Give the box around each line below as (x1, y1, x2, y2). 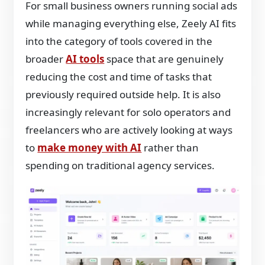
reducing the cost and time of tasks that (25, 70, 212, 84)
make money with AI (37, 141, 142, 155)
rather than (141, 141, 199, 155)
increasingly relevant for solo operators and (25, 105, 231, 119)
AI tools (66, 52, 105, 66)
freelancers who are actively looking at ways (25, 123, 233, 137)
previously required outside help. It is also (25, 88, 221, 102)
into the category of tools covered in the (25, 34, 213, 49)
